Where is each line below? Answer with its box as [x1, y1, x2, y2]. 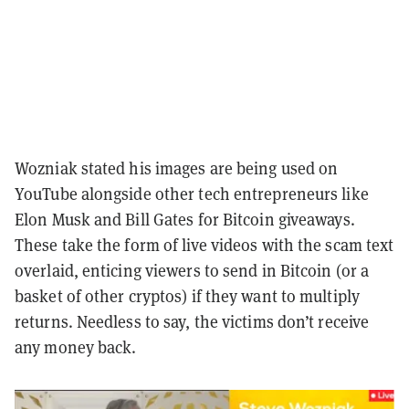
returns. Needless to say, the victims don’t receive [15, 311, 370, 333]
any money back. [15, 337, 137, 359]
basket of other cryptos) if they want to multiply [15, 286, 360, 308]
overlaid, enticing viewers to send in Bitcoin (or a [15, 260, 370, 282]
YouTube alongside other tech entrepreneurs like [15, 184, 369, 205]
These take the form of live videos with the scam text [15, 235, 394, 257]
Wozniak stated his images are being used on [15, 158, 339, 180]
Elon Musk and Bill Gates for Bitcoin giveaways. [15, 209, 355, 231]
